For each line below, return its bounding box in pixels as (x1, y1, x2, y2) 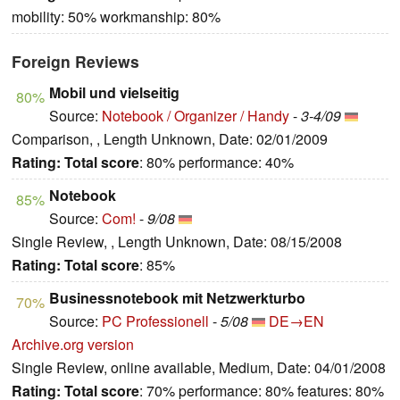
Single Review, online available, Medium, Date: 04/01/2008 (12, 357, 386, 379)
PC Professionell (102, 311, 209, 332)
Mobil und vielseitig (49, 82, 179, 104)
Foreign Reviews (12, 50, 139, 73)
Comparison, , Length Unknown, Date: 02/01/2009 (12, 129, 328, 150)
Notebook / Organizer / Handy (102, 105, 289, 127)
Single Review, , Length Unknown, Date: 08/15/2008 (12, 231, 342, 253)
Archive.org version (12, 334, 134, 355)
